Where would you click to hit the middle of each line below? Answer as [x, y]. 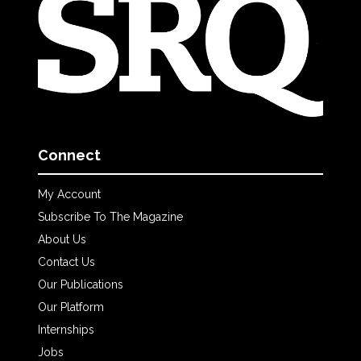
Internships [66, 330]
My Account [69, 195]
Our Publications [80, 285]
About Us [62, 240]
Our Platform [71, 307]
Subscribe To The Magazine [110, 217]
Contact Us [66, 262]
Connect [69, 156]
